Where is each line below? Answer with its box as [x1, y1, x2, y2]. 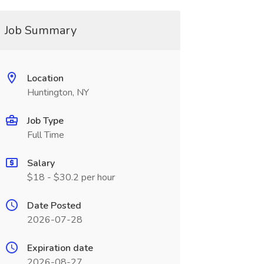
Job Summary [4, 22, 77, 38]
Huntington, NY [27, 86, 89, 99]
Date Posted [27, 199, 81, 212]
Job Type [27, 114, 64, 127]
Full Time [27, 128, 64, 141]
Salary [27, 157, 55, 170]
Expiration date [27, 242, 93, 255]
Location [27, 72, 64, 85]
